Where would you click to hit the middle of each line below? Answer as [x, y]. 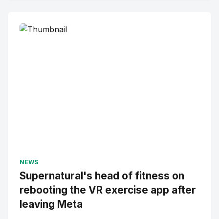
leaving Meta [51, 204]
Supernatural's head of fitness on [102, 176]
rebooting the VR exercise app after [108, 190]
